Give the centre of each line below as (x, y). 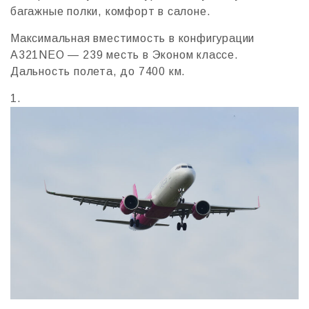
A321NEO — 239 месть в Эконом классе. (124, 55)
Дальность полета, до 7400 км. (98, 72)
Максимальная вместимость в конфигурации (133, 39)
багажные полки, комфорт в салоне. (111, 12)
